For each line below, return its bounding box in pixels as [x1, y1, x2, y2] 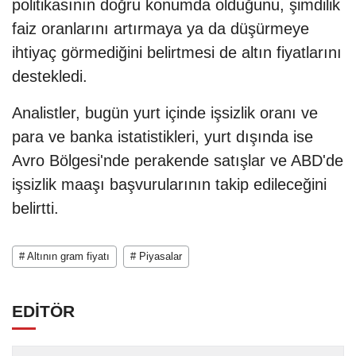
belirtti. [12, 199, 59, 218]
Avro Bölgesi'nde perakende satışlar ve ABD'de [12, 152, 343, 170]
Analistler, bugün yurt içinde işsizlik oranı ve [12, 104, 318, 122]
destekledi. [12, 68, 87, 86]
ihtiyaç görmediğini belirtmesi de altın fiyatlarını [12, 44, 342, 62]
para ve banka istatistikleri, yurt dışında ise [12, 128, 313, 146]
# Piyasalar [130, 250, 182, 263]
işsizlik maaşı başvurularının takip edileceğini [12, 176, 327, 194]
